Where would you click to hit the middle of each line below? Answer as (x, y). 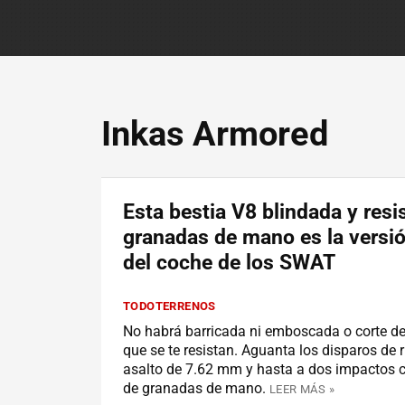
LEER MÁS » (302, 389)
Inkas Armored (215, 134)
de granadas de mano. (194, 388)
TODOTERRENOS (170, 306)
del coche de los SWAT (229, 263)
